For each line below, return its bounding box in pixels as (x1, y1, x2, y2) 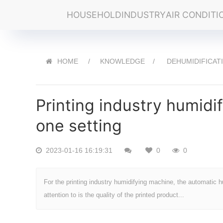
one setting (36, 116, 122, 135)
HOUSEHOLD (67, 9, 122, 20)
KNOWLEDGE (100, 57, 145, 65)
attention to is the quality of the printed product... (44, 191, 184, 199)
